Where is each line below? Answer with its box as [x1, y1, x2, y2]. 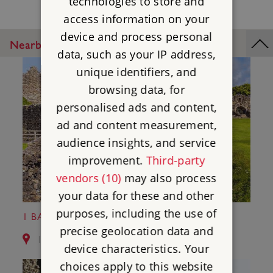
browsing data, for [88, 82, 185, 97]
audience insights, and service [56, 135, 216, 150]
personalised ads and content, [56, 99, 217, 115]
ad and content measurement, [56, 117, 217, 132]
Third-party [146, 152, 205, 168]
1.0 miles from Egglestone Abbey [37, 233, 178, 246]
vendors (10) [56, 170, 121, 185]
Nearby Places [10, 38, 81, 51]
